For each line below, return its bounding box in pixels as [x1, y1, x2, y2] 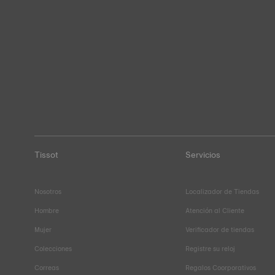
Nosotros [34, 186, 61, 197]
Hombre [34, 205, 59, 216]
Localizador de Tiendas [185, 186, 260, 197]
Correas [34, 262, 59, 273]
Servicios [185, 147, 221, 162]
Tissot [34, 147, 58, 162]
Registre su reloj [185, 243, 236, 254]
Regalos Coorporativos [185, 262, 257, 273]
